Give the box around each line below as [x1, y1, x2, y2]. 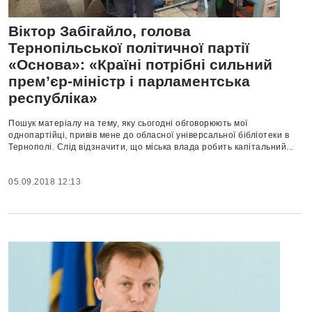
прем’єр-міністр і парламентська [8, 73, 250, 89]
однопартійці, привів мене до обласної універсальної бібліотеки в [8, 130, 289, 140]
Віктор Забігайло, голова [8, 23, 191, 39]
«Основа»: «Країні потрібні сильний [8, 56, 272, 72]
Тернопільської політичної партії [8, 40, 249, 56]
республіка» [8, 90, 97, 106]
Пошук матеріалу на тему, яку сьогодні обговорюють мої [8, 118, 248, 128]
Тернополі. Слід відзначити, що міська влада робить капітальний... [8, 142, 294, 152]
